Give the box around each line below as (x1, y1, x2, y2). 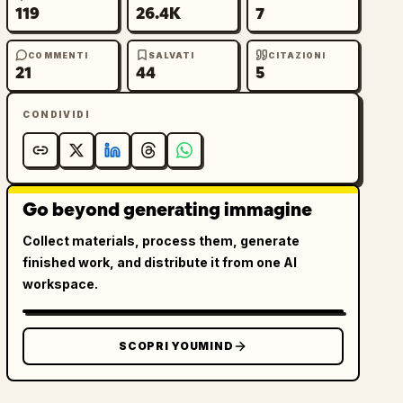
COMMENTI (28, 49, 89, 60)
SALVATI (148, 49, 195, 60)
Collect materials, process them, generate (22, 233, 300, 248)
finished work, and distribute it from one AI (22, 255, 298, 270)
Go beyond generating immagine (22, 198, 313, 221)
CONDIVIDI (22, 109, 90, 120)
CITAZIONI (268, 49, 327, 60)
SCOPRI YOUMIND (119, 339, 234, 353)
